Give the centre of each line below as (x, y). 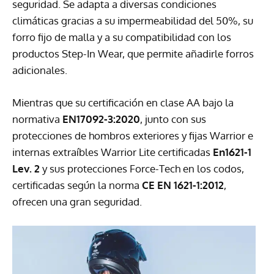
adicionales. (40, 70)
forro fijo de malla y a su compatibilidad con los (122, 37)
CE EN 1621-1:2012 (183, 185)
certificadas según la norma (77, 185)
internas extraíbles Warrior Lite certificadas (113, 152)
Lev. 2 (26, 169)
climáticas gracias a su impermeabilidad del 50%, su (133, 21)
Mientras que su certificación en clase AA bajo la (123, 103)
